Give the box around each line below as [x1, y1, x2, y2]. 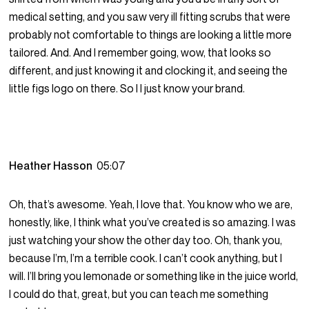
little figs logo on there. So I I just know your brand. [9, 81, 246, 96]
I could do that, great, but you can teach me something [9, 287, 269, 301]
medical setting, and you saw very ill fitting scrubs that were [9, 10, 291, 24]
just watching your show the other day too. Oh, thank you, [9, 233, 283, 248]
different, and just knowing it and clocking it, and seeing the [9, 63, 288, 78]
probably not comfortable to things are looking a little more [9, 28, 292, 42]
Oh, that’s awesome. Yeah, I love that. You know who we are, [9, 197, 293, 212]
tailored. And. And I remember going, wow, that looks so [9, 46, 272, 60]
